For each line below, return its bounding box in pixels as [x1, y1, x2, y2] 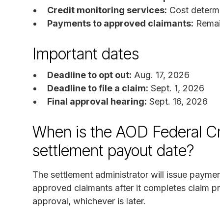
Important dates [32, 44, 139, 63]
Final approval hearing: [47, 96, 147, 107]
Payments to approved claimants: [47, 18, 193, 28]
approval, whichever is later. [32, 195, 146, 206]
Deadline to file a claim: [47, 82, 148, 93]
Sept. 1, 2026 [148, 82, 204, 93]
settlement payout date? [32, 140, 194, 160]
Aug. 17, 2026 [132, 69, 190, 80]
